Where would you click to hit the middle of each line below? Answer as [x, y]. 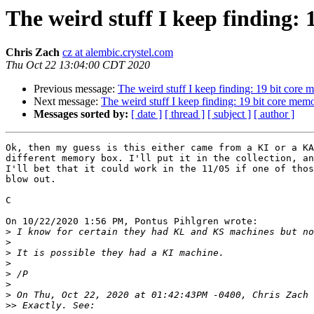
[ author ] [274, 114]
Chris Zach [33, 53]
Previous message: [76, 89]
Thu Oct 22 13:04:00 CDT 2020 [78, 65]
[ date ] [146, 114]
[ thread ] [185, 114]
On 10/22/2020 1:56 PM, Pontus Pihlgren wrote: [132, 221]
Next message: [67, 102]
